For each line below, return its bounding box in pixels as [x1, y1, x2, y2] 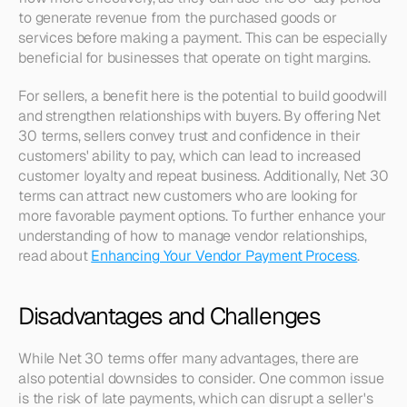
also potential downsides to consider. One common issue [18, 369, 384, 388]
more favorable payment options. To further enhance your [18, 206, 387, 225]
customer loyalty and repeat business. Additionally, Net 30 [18, 166, 389, 185]
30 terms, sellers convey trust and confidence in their [18, 126, 361, 145]
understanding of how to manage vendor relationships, [18, 226, 367, 245]
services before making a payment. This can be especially [18, 28, 388, 47]
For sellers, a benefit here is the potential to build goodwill [18, 86, 388, 105]
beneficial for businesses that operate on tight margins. [18, 48, 372, 67]
